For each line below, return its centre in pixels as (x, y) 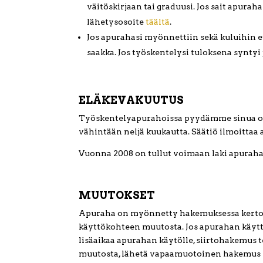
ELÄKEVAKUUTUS (131, 100)
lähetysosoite (117, 22)
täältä (158, 22)
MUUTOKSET (117, 195)
